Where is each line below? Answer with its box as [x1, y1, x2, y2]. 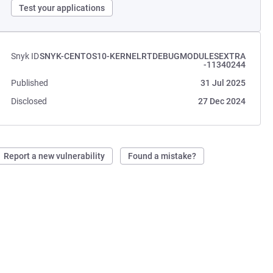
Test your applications [19, 3, 105, 13]
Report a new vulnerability [4, 151, 105, 161]
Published [11, 78, 49, 88]
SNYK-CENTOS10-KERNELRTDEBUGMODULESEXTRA [39, 51, 246, 61]
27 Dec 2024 [197, 96, 246, 106]
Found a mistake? [128, 151, 197, 161]
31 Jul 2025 [200, 78, 246, 88]
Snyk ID [11, 51, 40, 61]
